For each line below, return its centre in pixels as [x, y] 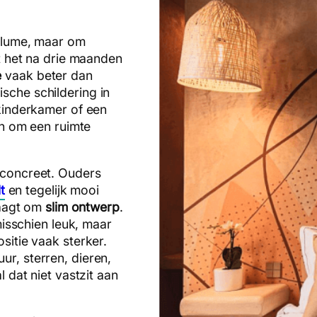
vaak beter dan [47, 75]
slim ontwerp [82, 207]
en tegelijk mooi [52, 190]
